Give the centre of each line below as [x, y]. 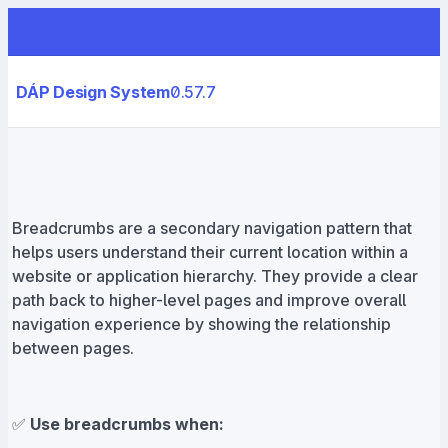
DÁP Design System [93, 91]
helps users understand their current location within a [210, 252]
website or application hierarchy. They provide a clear [215, 276]
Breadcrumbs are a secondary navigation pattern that [212, 228]
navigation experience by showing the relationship [201, 324]
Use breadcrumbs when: [127, 424]
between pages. [73, 348]
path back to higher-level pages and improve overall [209, 300]
